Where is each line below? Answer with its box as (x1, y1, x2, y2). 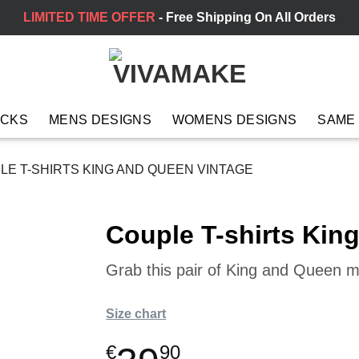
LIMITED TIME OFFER (23, 10, 155, 25)
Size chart (106, 306, 167, 321)
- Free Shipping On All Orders (155, 10, 336, 25)
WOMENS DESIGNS (171, 112, 297, 127)
